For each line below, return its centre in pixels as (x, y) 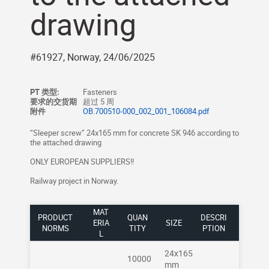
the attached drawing (66, 142)
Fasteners (100, 92)
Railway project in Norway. (74, 181)
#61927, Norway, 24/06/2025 (92, 57)
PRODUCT (55, 217)
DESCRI (214, 217)
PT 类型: (45, 92)
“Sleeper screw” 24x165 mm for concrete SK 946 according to (134, 133)
